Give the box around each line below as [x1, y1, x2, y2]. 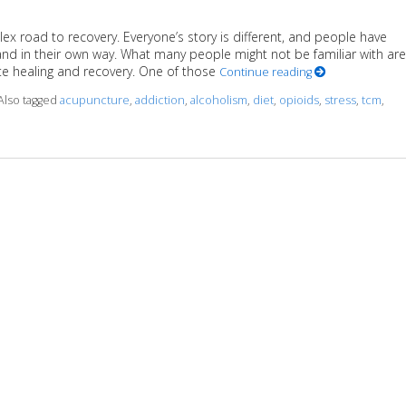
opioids [278, 92, 319, 108]
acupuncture [59, 92, 130, 108]
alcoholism [189, 92, 247, 108]
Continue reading [218, 63, 314, 80]
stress [324, 92, 356, 108]
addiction [134, 92, 185, 108]
